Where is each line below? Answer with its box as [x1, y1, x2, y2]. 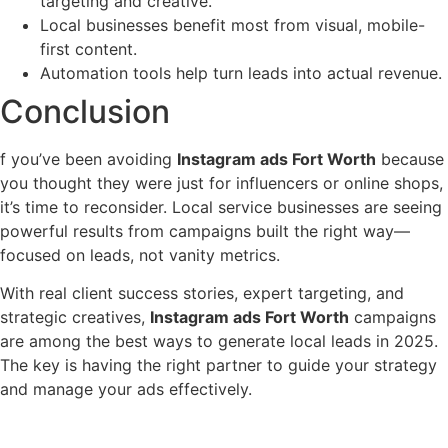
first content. [40, 38, 137, 59]
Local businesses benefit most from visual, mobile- [40, 14, 425, 35]
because [376, 148, 444, 169]
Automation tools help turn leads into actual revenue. [40, 62, 442, 83]
